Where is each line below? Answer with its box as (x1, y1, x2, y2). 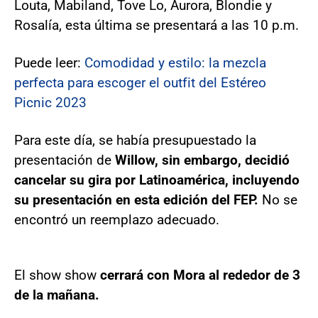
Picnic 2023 (14, 94, 87, 111)
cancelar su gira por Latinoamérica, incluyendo (14, 171, 300, 188)
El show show (14, 266, 100, 283)
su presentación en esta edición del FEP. (14, 191, 258, 208)
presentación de (14, 151, 115, 168)
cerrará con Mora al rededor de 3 (100, 266, 300, 283)
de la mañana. (14, 286, 99, 303)
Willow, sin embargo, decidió (115, 151, 290, 168)
